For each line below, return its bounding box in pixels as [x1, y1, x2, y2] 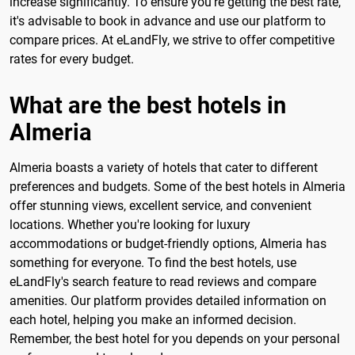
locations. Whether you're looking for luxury [10, 216, 250, 232]
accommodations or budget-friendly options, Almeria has [10, 235, 326, 251]
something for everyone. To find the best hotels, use [10, 254, 296, 270]
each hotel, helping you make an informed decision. [10, 311, 296, 327]
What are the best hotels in [10, 91, 286, 119]
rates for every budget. [10, 51, 134, 67]
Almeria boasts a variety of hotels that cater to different [10, 159, 318, 175]
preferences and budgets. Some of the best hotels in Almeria [10, 178, 345, 194]
